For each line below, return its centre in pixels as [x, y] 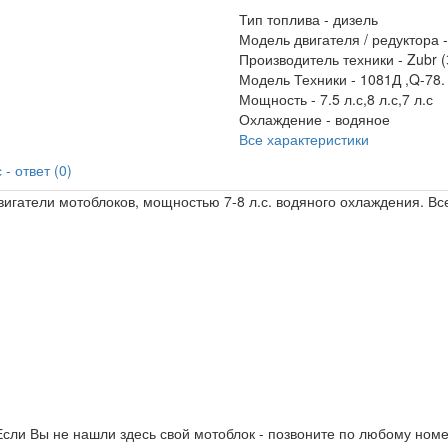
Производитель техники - [323, 59]
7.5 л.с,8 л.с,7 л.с [376, 99]
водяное [362, 119]
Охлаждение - [287, 119]
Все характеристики [304, 139]
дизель [355, 19]
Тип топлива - [286, 19]
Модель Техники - [299, 79]
